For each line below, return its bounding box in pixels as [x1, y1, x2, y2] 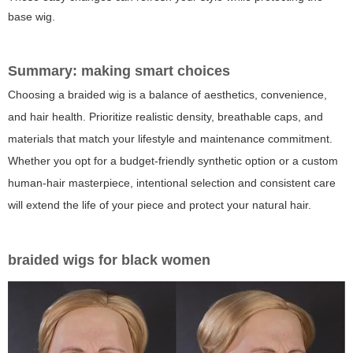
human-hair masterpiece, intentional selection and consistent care [8, 176, 336, 190]
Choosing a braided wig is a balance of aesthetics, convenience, [8, 88, 327, 102]
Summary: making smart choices [8, 63, 230, 80]
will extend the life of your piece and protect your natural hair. [8, 199, 311, 212]
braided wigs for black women [8, 252, 210, 269]
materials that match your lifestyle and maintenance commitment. [8, 132, 333, 146]
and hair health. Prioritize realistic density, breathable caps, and [8, 110, 323, 124]
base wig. [8, 10, 55, 24]
